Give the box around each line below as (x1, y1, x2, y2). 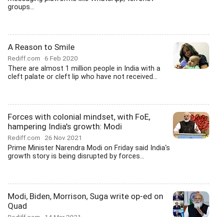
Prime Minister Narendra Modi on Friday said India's (8, 144, 170, 152)
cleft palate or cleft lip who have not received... (8, 73, 157, 81)
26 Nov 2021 (45, 134, 82, 141)
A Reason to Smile (8, 42, 75, 52)
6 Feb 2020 (45, 54, 78, 62)
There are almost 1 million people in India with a (8, 64, 160, 73)
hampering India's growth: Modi (8, 122, 122, 131)
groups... (8, 3, 34, 11)
